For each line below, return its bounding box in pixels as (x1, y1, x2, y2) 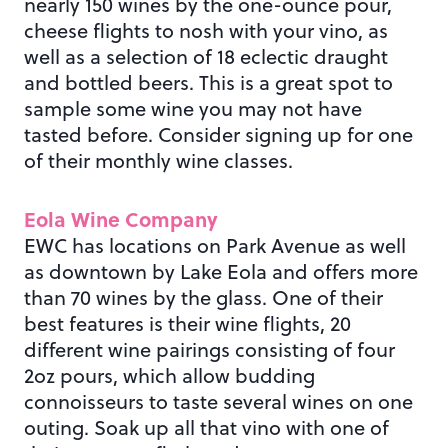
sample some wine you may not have (24, 93, 362, 123)
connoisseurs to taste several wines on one (24, 386, 413, 416)
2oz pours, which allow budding (24, 360, 315, 390)
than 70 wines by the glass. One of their (24, 282, 383, 312)
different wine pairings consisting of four (24, 334, 395, 364)
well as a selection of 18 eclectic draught (24, 41, 388, 71)
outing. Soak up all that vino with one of (24, 412, 389, 442)
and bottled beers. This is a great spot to (24, 67, 393, 97)
